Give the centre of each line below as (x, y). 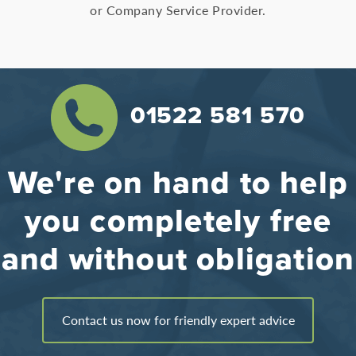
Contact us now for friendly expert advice (178, 320)
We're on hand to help (178, 183)
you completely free (178, 221)
